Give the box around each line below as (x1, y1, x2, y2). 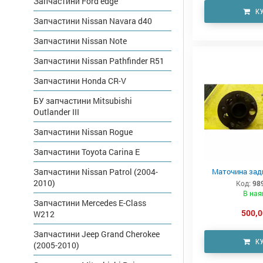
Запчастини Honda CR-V (33, 75, 126, 87)
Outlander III (33, 106, 79, 118)
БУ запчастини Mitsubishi (33, 95, 132, 107)
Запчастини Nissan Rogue (33, 126, 133, 138)
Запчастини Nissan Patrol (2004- (33, 166, 158, 178)
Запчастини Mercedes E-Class (33, 197, 146, 209)
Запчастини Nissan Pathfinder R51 (33, 55, 164, 67)
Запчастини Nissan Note (33, 35, 127, 47)
